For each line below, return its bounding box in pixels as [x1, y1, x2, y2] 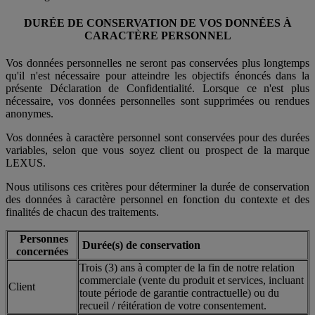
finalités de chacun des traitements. [6, 206, 159, 219]
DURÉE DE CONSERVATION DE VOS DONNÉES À [23, 16, 292, 29]
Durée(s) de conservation [79, 239, 200, 252]
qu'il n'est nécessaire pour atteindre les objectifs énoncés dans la [6, 70, 309, 82]
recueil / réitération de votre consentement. [79, 300, 266, 312]
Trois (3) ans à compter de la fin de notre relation [79, 262, 295, 274]
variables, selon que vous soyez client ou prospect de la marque [6, 144, 309, 157]
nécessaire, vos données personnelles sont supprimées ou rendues [6, 95, 309, 108]
